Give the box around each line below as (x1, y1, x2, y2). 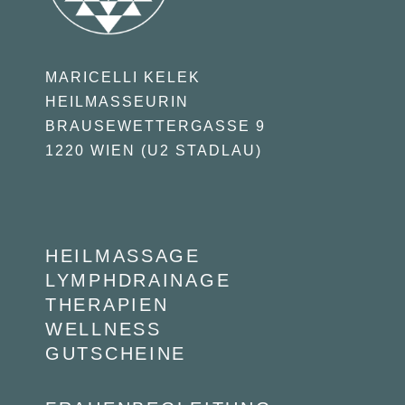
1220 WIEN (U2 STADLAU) (45, 143, 262, 159)
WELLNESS (45, 319, 162, 340)
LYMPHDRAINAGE (45, 270, 231, 291)
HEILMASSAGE (45, 246, 201, 267)
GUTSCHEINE (45, 344, 187, 364)
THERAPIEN (45, 295, 169, 316)
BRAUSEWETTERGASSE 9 (45, 118, 266, 135)
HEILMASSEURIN (45, 94, 189, 110)
